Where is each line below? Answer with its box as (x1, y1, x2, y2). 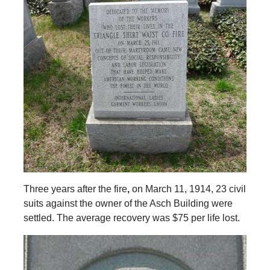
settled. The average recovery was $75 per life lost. (23, 212, 240, 223)
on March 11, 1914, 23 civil (129, 183, 246, 194)
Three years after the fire (23, 183, 127, 194)
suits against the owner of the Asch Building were (23, 198, 233, 209)
